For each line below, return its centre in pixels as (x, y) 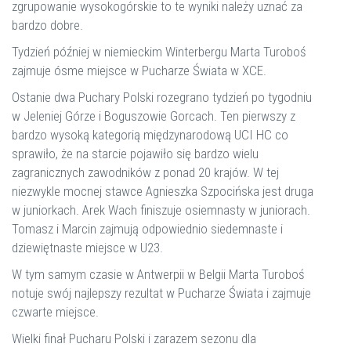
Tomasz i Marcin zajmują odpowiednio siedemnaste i (147, 229)
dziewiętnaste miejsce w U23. (87, 248)
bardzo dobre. (47, 25)
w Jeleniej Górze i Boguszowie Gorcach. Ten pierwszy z (154, 116)
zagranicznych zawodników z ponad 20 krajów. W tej (145, 172)
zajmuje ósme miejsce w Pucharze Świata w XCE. (139, 71)
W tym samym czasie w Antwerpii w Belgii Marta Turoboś (158, 274)
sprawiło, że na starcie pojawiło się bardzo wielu (135, 154)
